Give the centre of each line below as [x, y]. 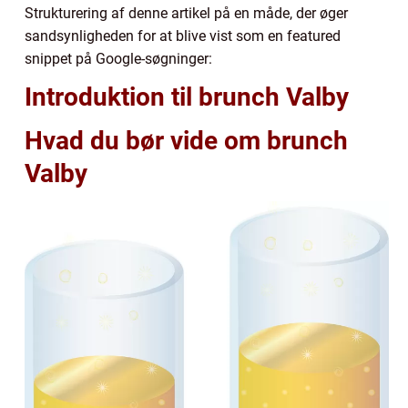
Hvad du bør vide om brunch [186, 140]
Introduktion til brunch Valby [187, 97]
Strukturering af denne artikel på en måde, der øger [186, 13]
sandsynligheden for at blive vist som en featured [183, 36]
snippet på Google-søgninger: [118, 58]
